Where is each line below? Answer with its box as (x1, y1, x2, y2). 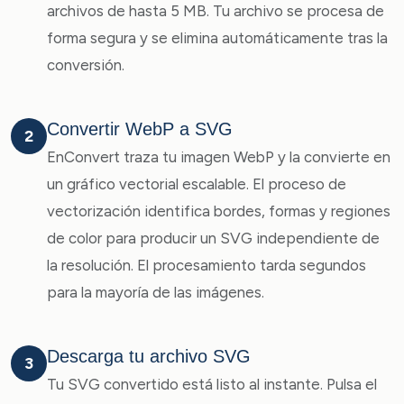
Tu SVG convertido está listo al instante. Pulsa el (47, 375, 377, 393)
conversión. (47, 56, 124, 74)
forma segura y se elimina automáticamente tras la (47, 29, 388, 47)
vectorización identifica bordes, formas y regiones (47, 202, 390, 220)
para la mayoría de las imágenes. (47, 283, 264, 301)
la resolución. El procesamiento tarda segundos (47, 256, 366, 274)
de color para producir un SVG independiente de (47, 229, 380, 247)
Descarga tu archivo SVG (47, 346, 251, 366)
